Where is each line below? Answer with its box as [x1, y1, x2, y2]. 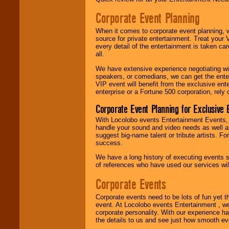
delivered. [22, 15, 51, 23]
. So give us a [36, 53, 78, 61]
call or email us [22, 61, 67, 69]
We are [22, 45, 45, 54]
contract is [22, 7, 53, 15]
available [45, 45, 73, 54]
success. [96, 139, 123, 147]
